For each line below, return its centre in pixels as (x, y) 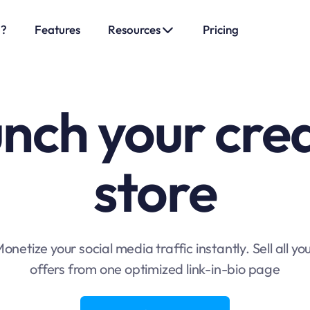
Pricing (221, 29)
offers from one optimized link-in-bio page (155, 269)
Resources (135, 29)
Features (58, 29)
